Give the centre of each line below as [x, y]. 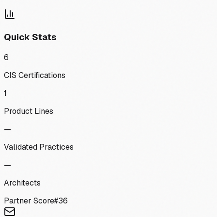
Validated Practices [39, 147]
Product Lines [29, 111]
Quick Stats [30, 37]
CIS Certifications [35, 76]
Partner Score [29, 201]
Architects [22, 183]
